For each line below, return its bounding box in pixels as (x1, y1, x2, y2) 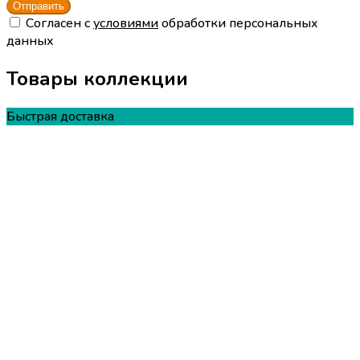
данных (6, 32, 54, 51)
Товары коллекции (6, 66, 188, 92)
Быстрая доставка (6, 107, 114, 125)
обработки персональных (158, 14, 318, 33)
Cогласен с (26, 14, 93, 33)
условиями (93, 14, 158, 33)
